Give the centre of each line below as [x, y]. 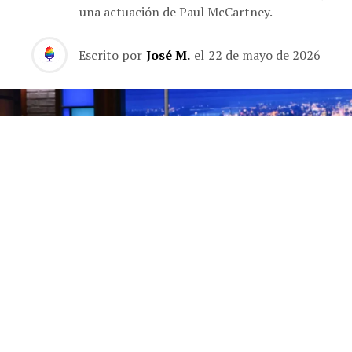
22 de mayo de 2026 [264, 55]
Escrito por [110, 55]
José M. [168, 55]
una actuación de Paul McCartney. [176, 12]
